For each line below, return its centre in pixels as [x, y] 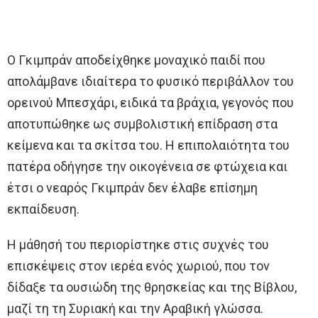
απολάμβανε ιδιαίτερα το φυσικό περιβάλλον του [150, 82]
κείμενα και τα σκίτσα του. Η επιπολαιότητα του [148, 146]
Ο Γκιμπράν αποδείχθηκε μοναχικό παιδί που [136, 60]
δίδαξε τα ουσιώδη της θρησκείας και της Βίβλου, [152, 287]
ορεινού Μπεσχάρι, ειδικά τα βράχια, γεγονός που [150, 103]
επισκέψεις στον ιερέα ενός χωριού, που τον [138, 266]
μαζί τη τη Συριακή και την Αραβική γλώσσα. [135, 309]
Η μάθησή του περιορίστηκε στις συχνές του [138, 245]
